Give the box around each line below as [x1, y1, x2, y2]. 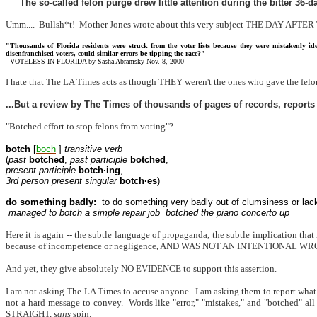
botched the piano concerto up [166, 207, 289, 218]
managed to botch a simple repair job [8, 207, 160, 218]
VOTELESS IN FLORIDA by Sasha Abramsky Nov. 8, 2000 [8, 57, 184, 65]
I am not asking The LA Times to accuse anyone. [6, 286, 191, 296]
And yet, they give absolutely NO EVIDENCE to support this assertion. [6, 263, 277, 274]
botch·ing [79, 165, 120, 175]
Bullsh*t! [39, 19, 75, 30]
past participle [70, 154, 127, 165]
